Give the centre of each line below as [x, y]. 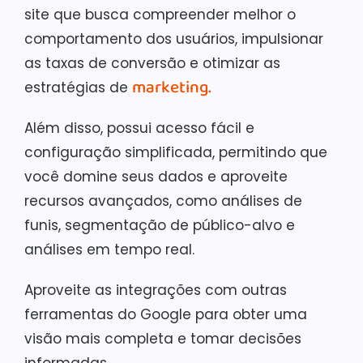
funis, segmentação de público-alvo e [160, 225]
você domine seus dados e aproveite [156, 177]
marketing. [171, 88]
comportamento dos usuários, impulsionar [174, 39]
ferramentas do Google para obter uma [166, 314]
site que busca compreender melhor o [160, 15]
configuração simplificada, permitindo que [176, 152]
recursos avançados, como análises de [163, 201]
